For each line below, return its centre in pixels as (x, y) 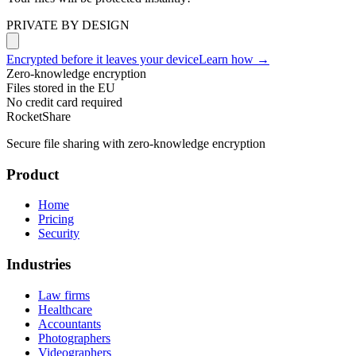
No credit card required (64, 102)
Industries (39, 265)
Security (59, 234)
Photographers (74, 338)
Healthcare (65, 309)
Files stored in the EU (61, 87)
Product (33, 174)
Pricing (56, 219)
